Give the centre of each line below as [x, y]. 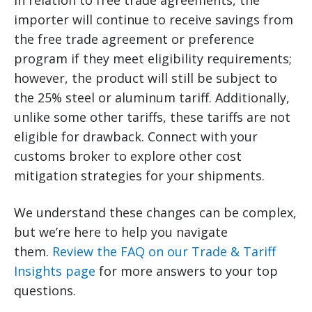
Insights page [55, 271]
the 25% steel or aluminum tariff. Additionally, [152, 98]
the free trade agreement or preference [134, 39]
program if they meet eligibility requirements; [153, 59]
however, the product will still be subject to [146, 78]
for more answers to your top [187, 271]
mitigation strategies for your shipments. [139, 176]
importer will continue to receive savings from [154, 20]
